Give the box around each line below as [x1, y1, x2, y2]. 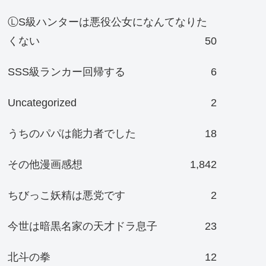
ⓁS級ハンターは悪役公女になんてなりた [7, 15, 207, 28]
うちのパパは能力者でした [7, 127, 136, 140]
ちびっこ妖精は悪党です [7, 189, 125, 201]
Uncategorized [7, 96, 77, 109]
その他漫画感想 [7, 158, 83, 170]
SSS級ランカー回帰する [7, 65, 125, 78]
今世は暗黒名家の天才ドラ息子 [7, 220, 157, 232]
